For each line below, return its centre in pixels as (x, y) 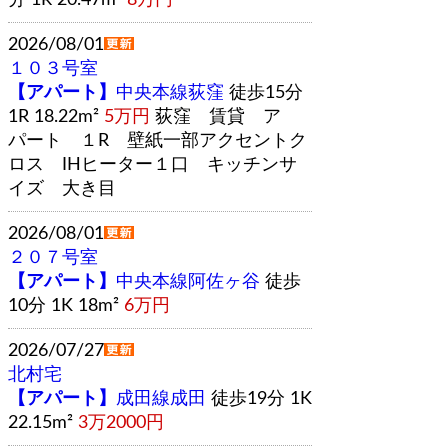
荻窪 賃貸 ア (215, 116)
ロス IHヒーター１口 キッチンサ (152, 164)
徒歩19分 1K (259, 398)
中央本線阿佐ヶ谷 (188, 281)
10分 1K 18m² (63, 305)
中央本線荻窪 (170, 92)
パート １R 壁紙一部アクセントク (157, 140)
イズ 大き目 (62, 188)
